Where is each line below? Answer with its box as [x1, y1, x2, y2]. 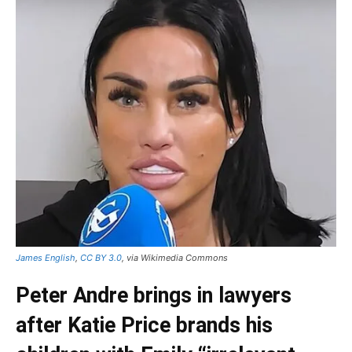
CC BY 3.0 [80, 252, 122, 264]
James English [16, 252, 75, 264]
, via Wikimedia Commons [122, 252, 228, 264]
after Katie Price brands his [16, 313, 273, 339]
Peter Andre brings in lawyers [16, 283, 291, 309]
